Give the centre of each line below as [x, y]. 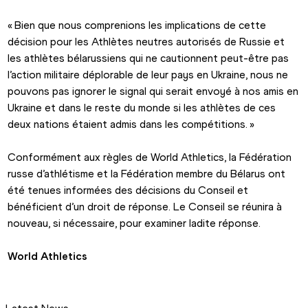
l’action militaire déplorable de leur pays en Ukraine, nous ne [148, 75]
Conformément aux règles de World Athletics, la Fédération [150, 157]
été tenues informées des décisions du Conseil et [128, 190]
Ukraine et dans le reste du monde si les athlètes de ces [142, 108]
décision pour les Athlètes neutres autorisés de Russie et [146, 42]
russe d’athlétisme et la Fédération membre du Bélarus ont [147, 174]
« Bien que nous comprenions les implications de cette [137, 25]
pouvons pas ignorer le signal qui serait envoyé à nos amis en [153, 91]
